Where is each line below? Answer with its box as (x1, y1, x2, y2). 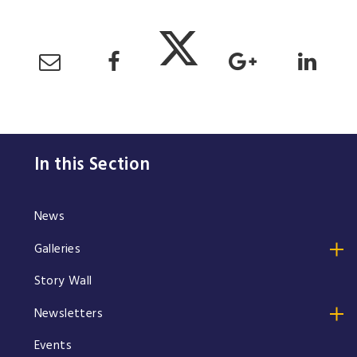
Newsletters (33, 304, 103, 322)
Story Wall (33, 273, 92, 290)
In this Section (33, 151, 151, 177)
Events (33, 336, 72, 354)
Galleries (33, 240, 81, 257)
